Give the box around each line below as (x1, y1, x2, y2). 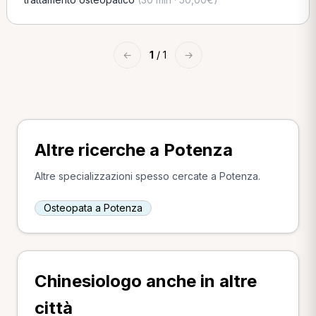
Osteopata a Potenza (44, 202, 142, 214)
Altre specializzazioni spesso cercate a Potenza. (35, 170, 260, 182)
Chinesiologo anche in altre (35, 271, 257, 291)
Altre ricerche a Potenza (35, 140, 233, 160)
